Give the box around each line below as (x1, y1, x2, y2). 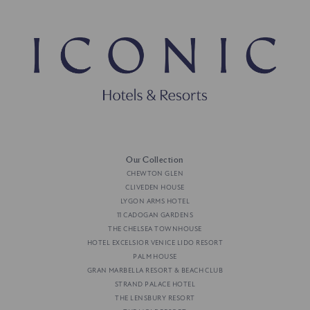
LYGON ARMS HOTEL (120, 197, 190, 206)
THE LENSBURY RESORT (115, 294, 195, 303)
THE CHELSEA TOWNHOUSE (108, 225, 202, 234)
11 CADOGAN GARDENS (116, 211, 194, 220)
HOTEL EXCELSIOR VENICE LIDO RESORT (86, 239, 224, 248)
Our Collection (126, 154, 184, 165)
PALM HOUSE (133, 253, 177, 262)
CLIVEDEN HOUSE (125, 183, 185, 192)
